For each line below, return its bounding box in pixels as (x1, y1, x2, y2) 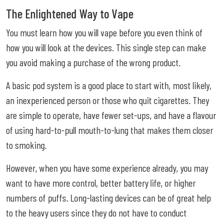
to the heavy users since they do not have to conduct (6, 206, 187, 219)
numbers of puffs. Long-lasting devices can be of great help (6, 191, 211, 204)
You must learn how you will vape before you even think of (6, 26, 203, 38)
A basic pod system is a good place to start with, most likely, (6, 79, 212, 91)
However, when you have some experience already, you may (6, 161, 208, 174)
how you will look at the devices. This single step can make (6, 41, 206, 53)
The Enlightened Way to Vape (6, 5, 133, 21)
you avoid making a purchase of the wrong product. (6, 56, 181, 68)
